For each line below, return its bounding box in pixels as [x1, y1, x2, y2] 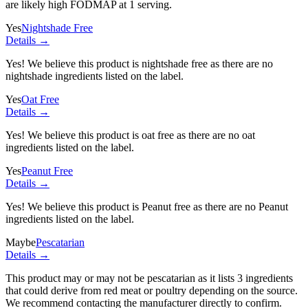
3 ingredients [237, 272, 293, 285]
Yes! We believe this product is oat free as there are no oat [5, 129, 255, 142]
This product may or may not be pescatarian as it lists [5, 272, 237, 285]
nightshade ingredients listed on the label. [5, 70, 184, 82]
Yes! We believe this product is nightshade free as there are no [5, 58, 273, 70]
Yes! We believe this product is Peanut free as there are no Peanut [5, 201, 288, 213]
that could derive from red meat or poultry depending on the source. [5, 285, 298, 297]
